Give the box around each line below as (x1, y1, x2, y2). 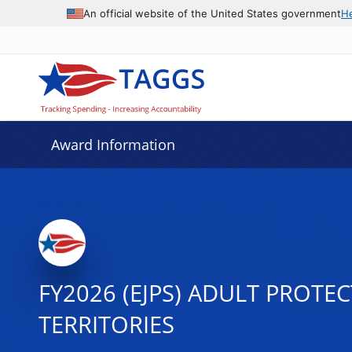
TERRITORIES (38, 309, 174, 340)
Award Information (50, 135, 175, 154)
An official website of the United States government (83, 6, 341, 20)
